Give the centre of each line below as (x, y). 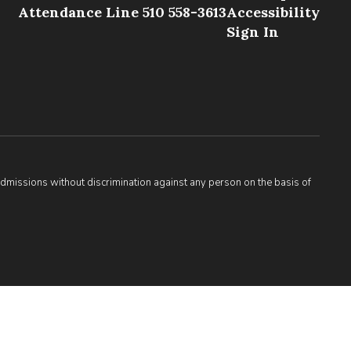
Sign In (252, 32)
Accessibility (273, 12)
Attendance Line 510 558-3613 (122, 12)
